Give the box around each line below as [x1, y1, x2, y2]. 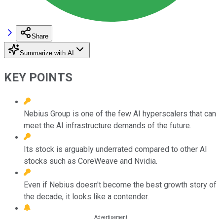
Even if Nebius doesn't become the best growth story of [24, 180, 217, 189]
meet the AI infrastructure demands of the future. [24, 120, 191, 130]
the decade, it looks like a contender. [24, 191, 149, 201]
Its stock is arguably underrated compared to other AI [24, 144, 207, 154]
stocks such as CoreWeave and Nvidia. [24, 156, 157, 166]
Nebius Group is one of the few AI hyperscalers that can [24, 109, 216, 118]
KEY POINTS [4, 70, 73, 84]
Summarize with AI [20, 49, 74, 57]
